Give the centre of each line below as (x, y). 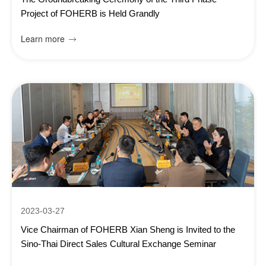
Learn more (43, 39)
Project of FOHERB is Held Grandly (90, 13)
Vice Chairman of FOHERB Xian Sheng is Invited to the (128, 229)
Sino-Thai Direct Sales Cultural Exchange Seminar (118, 244)
